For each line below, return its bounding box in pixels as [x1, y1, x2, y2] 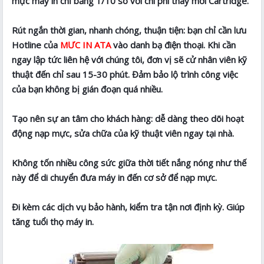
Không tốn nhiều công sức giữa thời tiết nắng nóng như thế [12, 157, 247, 169]
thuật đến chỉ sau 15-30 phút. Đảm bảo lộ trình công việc [12, 68, 239, 81]
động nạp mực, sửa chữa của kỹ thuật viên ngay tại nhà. [12, 127, 235, 140]
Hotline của [12, 39, 61, 51]
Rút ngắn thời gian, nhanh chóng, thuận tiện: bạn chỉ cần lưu [12, 24, 247, 37]
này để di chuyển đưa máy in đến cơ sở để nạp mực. [12, 171, 217, 184]
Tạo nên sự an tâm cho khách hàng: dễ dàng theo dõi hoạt [12, 113, 245, 125]
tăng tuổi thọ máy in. [12, 216, 94, 228]
